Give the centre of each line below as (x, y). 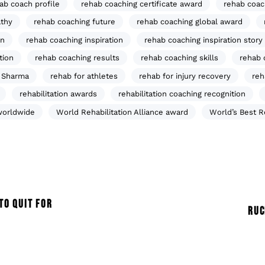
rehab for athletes (84, 76)
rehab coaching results (77, 58)
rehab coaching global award (190, 22)
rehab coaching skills (180, 58)
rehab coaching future (75, 22)
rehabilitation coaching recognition (182, 94)
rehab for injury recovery (185, 76)
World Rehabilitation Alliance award (122, 112)
